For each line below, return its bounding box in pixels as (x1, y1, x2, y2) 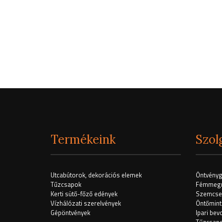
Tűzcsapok (51, 179, 81, 189)
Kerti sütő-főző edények (51, 189, 117, 199)
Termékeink (51, 132, 115, 147)
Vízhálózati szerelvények (51, 198, 121, 208)
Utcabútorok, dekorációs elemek (51, 170, 142, 180)
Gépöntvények (51, 208, 90, 218)
